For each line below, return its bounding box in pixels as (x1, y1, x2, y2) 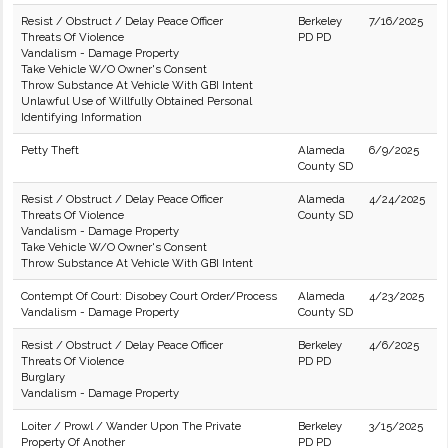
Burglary (21, 370, 65, 384)
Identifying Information (21, 110, 142, 124)
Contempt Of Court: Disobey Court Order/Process (21, 289, 277, 303)
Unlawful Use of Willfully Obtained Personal (21, 94, 252, 108)
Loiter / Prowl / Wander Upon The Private (21, 419, 241, 433)
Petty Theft (21, 143, 79, 157)
